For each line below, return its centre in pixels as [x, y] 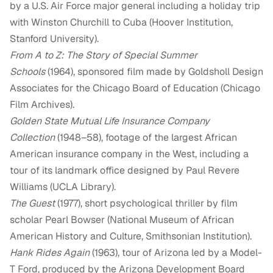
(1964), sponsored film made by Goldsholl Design [154, 72]
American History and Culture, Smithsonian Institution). [131, 236]
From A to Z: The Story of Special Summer [104, 55]
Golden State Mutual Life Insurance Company [110, 121]
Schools [27, 72]
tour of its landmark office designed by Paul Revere [125, 171]
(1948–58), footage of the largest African [146, 138]
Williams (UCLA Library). [63, 187]
